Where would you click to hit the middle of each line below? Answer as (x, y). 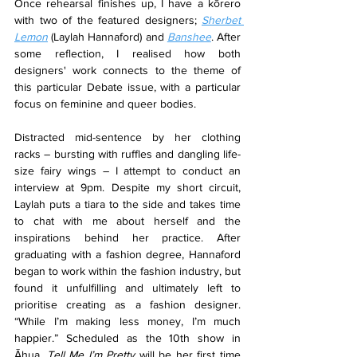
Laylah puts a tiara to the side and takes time (127, 204)
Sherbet (221, 20)
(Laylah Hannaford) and (108, 36)
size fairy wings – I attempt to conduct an (127, 170)
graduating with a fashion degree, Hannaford (127, 254)
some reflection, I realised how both (127, 53)
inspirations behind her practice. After (127, 237)
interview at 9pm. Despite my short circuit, (127, 187)
